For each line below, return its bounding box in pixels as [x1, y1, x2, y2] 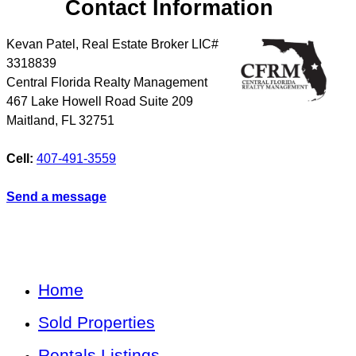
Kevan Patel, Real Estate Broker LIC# [6, 37, 219, 52]
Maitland [6, 114, 55, 128]
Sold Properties [38, 313, 155, 332]
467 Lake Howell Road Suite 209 [6, 95, 193, 109]
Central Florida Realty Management [6, 75, 207, 90]
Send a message [6, 190, 106, 204]
